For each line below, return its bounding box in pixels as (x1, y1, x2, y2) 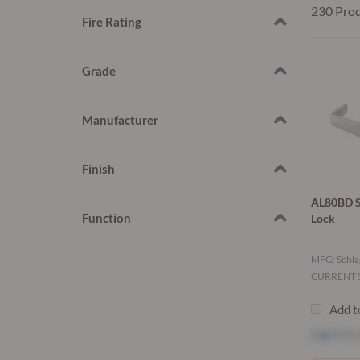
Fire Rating (82, 14, 141, 30)
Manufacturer (82, 112, 158, 128)
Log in (311, 326, 342, 342)
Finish (82, 162, 115, 177)
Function (82, 211, 131, 226)
